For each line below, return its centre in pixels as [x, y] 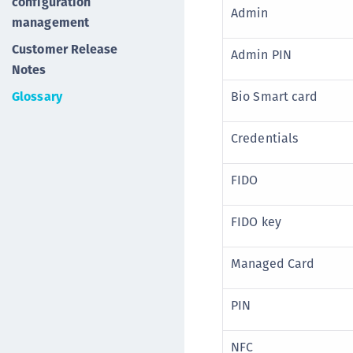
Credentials [265, 138]
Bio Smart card [275, 97]
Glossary [37, 97]
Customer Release [65, 49]
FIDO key [256, 222]
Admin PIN [261, 55]
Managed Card [273, 264]
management [50, 22]
